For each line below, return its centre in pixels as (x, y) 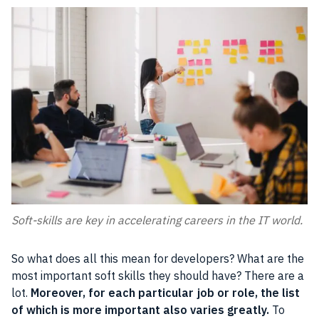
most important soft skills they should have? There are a (158, 276)
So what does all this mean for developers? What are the (158, 259)
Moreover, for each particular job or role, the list (165, 293)
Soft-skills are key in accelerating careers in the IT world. (157, 220)
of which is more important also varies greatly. (140, 310)
